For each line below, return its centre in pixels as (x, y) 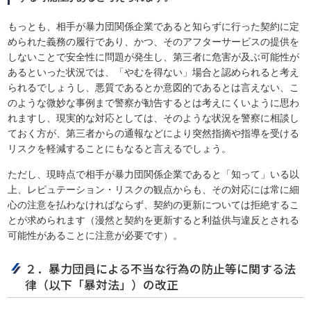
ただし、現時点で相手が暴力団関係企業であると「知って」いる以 (154, 175)
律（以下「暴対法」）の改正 (102, 285)
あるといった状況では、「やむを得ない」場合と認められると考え (154, 73)
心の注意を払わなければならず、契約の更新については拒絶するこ (154, 205)
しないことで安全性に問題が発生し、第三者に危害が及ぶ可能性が (154, 57)
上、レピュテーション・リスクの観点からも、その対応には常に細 (154, 190)
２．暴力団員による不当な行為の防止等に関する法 (161, 269)
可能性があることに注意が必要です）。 (95, 236)
